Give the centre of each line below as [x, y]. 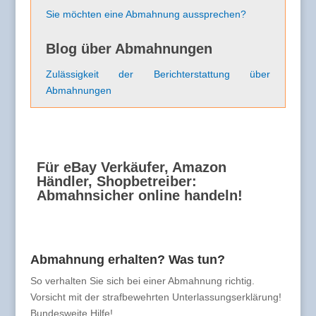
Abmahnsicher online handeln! [139, 196]
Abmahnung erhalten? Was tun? [127, 260]
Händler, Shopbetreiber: [116, 182]
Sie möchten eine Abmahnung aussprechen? [146, 14]
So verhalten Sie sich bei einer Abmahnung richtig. [142, 281]
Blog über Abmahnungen [129, 49]
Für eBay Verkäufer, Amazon [131, 168]
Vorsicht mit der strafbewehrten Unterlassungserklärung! [156, 297]
